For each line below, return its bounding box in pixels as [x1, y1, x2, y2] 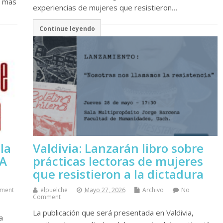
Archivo [142, 185, 164, 194]
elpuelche [40, 185, 68, 194]
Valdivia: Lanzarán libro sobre [32, 139, 204, 156]
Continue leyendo [39, 24, 95, 33]
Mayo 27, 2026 [84, 185, 125, 194]
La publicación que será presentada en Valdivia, [32, 207, 194, 218]
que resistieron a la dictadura [32, 165, 204, 182]
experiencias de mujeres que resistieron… [32, 2, 177, 12]
